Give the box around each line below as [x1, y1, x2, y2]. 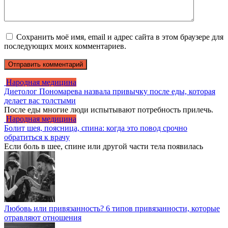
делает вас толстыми [4, 96, 76, 105]
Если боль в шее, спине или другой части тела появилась [4, 141, 203, 151]
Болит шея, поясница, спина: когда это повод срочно [4, 123, 187, 132]
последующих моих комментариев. [4, 41, 126, 50]
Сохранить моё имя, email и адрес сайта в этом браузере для [16, 32, 223, 41]
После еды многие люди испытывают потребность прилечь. [4, 105, 213, 114]
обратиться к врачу [4, 132, 70, 141]
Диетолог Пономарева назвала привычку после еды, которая [4, 87, 215, 96]
